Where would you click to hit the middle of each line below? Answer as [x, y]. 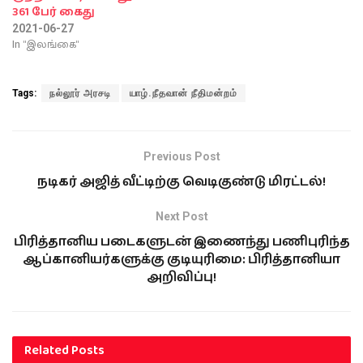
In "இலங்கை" [45, 45]
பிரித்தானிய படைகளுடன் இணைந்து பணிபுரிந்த [181, 241]
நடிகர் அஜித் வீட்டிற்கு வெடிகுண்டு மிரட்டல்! [181, 181]
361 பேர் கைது [53, 13]
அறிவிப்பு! [181, 277]
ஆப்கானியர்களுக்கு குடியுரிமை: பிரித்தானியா [181, 259]
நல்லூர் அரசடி [80, 94]
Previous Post [181, 156]
